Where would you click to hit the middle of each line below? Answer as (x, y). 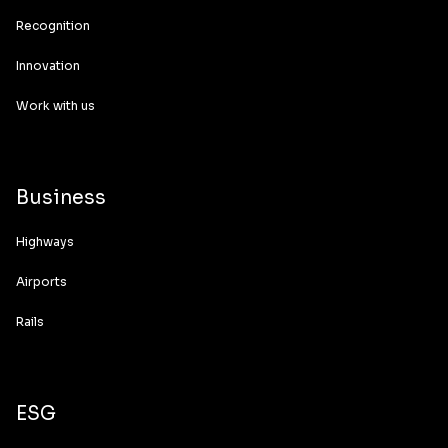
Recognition (53, 25)
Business (61, 198)
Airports (41, 281)
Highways (45, 241)
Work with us (55, 105)
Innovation (48, 65)
